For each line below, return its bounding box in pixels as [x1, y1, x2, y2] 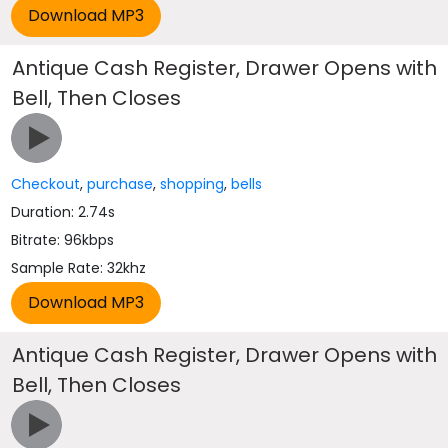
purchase [87, 174, 154, 194]
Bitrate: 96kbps [11, 230, 115, 250]
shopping [160, 174, 225, 194]
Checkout [11, 174, 81, 194]
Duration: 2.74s [11, 202, 116, 222]
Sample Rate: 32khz [11, 258, 147, 278]
